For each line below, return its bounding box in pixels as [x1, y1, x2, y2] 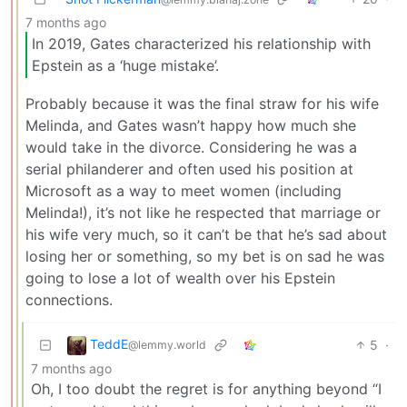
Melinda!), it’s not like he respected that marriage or [25, 203, 381, 222]
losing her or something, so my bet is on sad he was [25, 246, 384, 265]
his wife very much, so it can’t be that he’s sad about [25, 224, 387, 243]
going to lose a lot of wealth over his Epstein [25, 268, 335, 287]
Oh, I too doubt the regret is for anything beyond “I [31, 379, 382, 398]
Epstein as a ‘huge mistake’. [32, 56, 219, 75]
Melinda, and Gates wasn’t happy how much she [25, 115, 356, 134]
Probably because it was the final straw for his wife [25, 94, 379, 113]
